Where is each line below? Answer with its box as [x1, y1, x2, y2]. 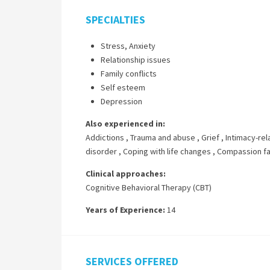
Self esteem [101, 82, 145, 93]
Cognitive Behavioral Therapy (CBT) [86, 182, 212, 193]
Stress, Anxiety [101, 40, 155, 51]
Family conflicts [101, 68, 157, 79]
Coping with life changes [123, 146, 211, 157]
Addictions [86, 132, 124, 143]
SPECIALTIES [86, 13, 145, 27]
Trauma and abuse [130, 132, 195, 143]
